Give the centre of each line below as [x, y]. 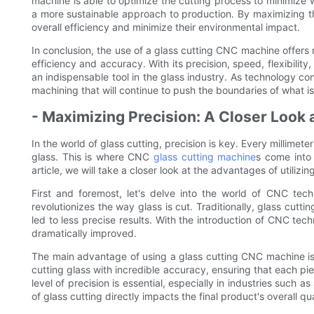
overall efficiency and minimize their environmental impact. [166, 27]
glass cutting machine [205, 156]
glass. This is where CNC [93, 156]
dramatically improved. [84, 233]
